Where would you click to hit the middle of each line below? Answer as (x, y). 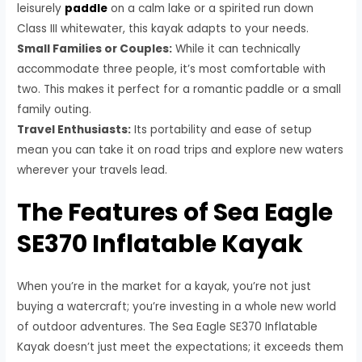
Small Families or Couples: (95, 48)
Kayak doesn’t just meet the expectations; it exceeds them (181, 347)
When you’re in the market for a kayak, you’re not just (164, 287)
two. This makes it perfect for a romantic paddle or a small (179, 89)
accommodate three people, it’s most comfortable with (172, 69)
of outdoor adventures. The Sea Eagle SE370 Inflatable (168, 327)
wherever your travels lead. (93, 170)
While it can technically (237, 48)
